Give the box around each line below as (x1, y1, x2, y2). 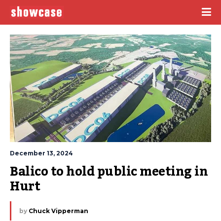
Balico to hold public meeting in (10, 159, 208, 184)
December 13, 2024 (10, 149, 73, 157)
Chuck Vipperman (29, 207, 88, 215)
